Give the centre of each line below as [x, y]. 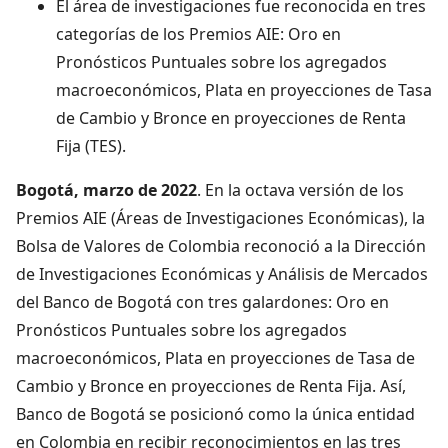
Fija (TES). [91, 145]
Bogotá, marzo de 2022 [106, 189]
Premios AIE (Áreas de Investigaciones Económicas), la [220, 217]
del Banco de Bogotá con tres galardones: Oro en [202, 301]
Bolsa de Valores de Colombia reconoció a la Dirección [221, 245]
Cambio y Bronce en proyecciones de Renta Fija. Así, [211, 385]
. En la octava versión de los [300, 189]
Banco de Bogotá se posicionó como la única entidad [215, 413]
